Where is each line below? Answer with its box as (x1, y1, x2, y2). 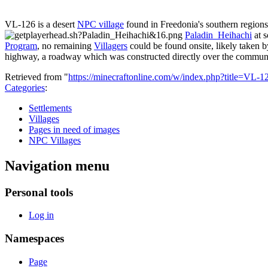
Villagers (94, 40, 127, 51)
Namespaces (5, 232, 64, 245)
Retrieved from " (5, 71, 68, 82)
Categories (5, 82, 45, 93)
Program (5, 40, 37, 51)
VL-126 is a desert (5, 19, 77, 29)
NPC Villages (29, 135, 81, 145)
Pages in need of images (29, 124, 120, 135)
